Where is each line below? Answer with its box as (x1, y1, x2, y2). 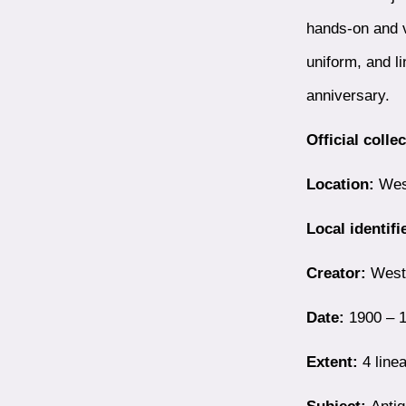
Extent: (305, 352, 358, 371)
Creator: (305, 263, 366, 282)
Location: (305, 174, 374, 193)
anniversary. (305, 85, 390, 104)
